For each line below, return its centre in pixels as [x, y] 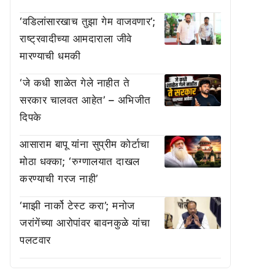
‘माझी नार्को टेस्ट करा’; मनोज [77, 206]
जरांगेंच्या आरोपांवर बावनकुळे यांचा [85, 223]
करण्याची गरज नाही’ [59, 179]
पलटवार [35, 240]
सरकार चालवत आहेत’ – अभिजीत [85, 100]
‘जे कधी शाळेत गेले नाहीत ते [75, 83]
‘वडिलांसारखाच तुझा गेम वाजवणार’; [87, 21]
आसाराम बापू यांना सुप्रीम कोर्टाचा [85, 144]
